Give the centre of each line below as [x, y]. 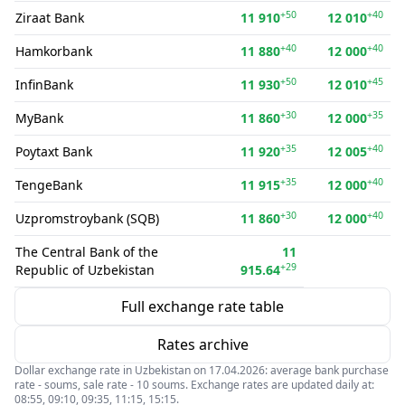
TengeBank [49, 185]
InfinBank [44, 85]
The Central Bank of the [87, 252]
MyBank [39, 118]
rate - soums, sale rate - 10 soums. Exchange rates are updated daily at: [194, 385]
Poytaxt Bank [54, 151]
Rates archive [202, 344]
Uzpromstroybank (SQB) [87, 218]
